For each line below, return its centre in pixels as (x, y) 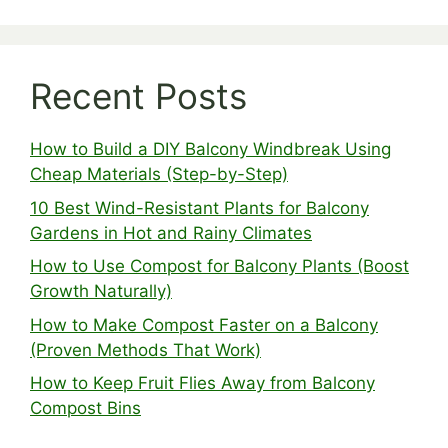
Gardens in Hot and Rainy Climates (171, 232)
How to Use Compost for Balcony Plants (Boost (219, 266)
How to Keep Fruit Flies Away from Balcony (202, 383)
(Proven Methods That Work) (145, 349)
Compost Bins (85, 408)
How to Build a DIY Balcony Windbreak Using (210, 149)
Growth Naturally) (101, 291)
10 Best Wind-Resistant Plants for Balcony (199, 207)
